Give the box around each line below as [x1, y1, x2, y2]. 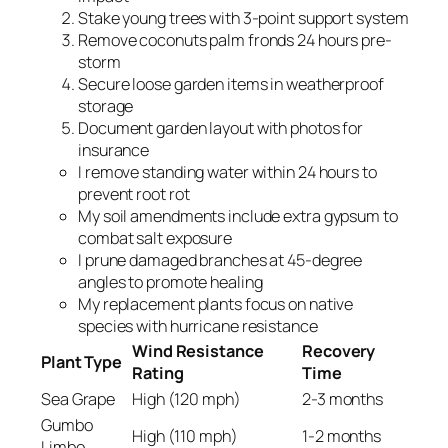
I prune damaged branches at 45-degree [78, 248, 363, 271]
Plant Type [41, 350, 122, 373]
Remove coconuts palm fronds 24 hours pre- [78, 28, 392, 51]
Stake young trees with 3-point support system [78, 6, 409, 29]
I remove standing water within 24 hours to [78, 160, 377, 183]
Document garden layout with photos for [78, 116, 364, 139]
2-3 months [302, 387, 383, 410]
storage [78, 94, 134, 117]
